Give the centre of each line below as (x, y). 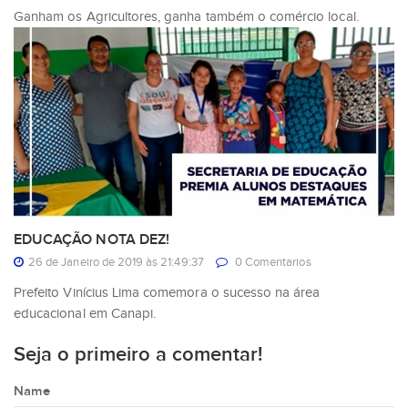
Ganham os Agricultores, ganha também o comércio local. (186, 17)
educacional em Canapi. (85, 313)
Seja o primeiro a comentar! (138, 355)
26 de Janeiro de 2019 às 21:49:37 (116, 262)
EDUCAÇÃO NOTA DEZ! (92, 240)
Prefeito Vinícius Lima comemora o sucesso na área (167, 292)
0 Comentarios (273, 262)
